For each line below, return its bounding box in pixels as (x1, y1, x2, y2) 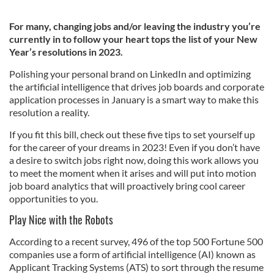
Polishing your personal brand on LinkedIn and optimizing (9, 68, 251, 80)
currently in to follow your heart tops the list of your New (9, 33, 257, 45)
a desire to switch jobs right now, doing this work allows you (9, 154, 259, 166)
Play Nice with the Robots (9, 212, 116, 228)
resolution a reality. (9, 106, 91, 118)
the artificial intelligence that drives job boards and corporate (9, 81, 264, 92)
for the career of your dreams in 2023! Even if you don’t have (9, 141, 260, 153)
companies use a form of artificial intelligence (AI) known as (9, 248, 256, 260)
